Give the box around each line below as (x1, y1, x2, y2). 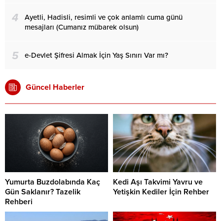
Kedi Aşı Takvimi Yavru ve (113, 177, 203, 187)
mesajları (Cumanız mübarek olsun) (25, 23, 139, 32)
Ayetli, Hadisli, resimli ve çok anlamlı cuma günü (25, 13, 183, 22)
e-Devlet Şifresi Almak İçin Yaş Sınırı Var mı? (25, 51, 168, 60)
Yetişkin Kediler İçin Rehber (113, 186, 209, 197)
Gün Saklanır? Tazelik (5, 186, 80, 197)
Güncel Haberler (26, 82, 84, 93)
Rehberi (5, 196, 33, 207)
